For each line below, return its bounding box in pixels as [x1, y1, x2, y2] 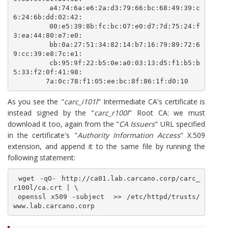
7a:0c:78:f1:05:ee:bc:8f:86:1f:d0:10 [45, 77, 188, 85]
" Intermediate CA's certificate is [97, 97, 205, 106]
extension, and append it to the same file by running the [8, 141, 205, 151]
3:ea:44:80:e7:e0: [13, 31, 82, 39]
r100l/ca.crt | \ [13, 183, 78, 191]
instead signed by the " [8, 108, 94, 118]
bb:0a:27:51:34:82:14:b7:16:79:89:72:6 [13, 40, 49, 48]
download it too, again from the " [8, 119, 119, 129]
